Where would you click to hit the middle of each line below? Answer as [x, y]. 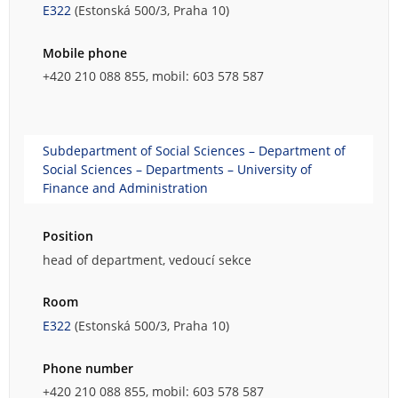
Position [68, 236]
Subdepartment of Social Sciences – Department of [194, 151]
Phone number [88, 368]
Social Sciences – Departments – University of [177, 170]
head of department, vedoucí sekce [147, 259]
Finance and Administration [125, 188]
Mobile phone [85, 52]
